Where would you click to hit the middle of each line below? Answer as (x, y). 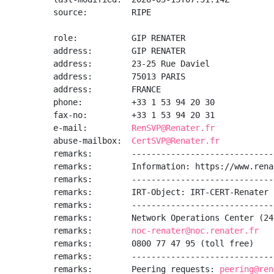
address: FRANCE (107, 89)
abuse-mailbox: (92, 141)
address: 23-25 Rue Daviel (131, 64)
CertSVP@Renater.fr (176, 141)
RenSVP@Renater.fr (173, 128)
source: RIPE (102, 12)
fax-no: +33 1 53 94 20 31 (134, 115)
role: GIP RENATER (119, 38)
